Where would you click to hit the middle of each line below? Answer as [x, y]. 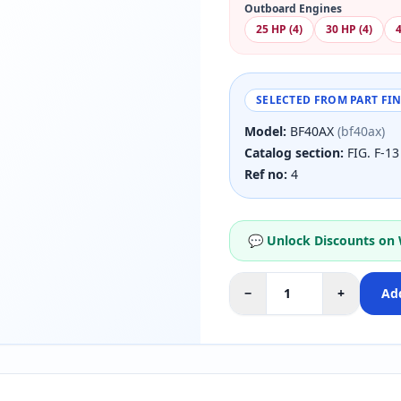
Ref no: [265, 174]
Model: [265, 131]
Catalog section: [294, 153]
